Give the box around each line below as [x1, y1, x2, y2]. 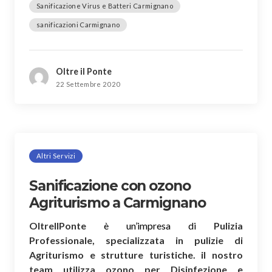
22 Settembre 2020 [56, 80, 121, 88]
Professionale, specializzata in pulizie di [29, 234, 243, 246]
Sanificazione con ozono [29, 177, 191, 194]
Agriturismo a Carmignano [29, 194, 206, 211]
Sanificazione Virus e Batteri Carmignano [36, 1, 173, 10]
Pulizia [214, 219, 243, 231]
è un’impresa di [86, 219, 214, 231]
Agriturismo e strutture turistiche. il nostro [29, 248, 243, 260]
